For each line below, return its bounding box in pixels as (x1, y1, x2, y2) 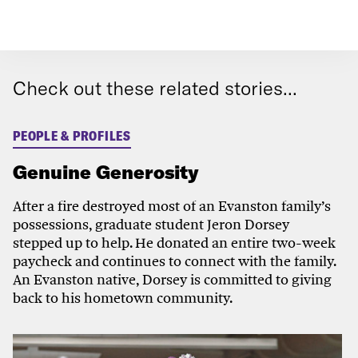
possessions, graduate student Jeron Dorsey (13, 214, 289, 233)
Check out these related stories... (13, 76, 297, 101)
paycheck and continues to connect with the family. (13, 251, 336, 270)
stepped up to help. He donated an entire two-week (13, 233, 336, 252)
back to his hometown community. (13, 288, 233, 307)
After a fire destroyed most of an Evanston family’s (13, 196, 331, 215)
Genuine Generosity (13, 159, 199, 184)
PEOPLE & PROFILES (13, 128, 131, 145)
